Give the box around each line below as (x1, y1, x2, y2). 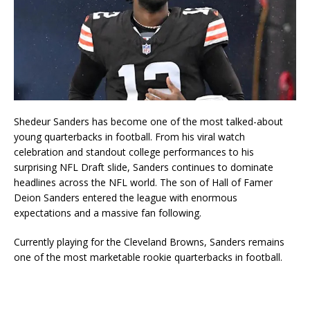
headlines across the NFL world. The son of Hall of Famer (14, 175, 273, 189)
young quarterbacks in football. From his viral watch (14, 129, 245, 143)
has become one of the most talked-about (89, 114, 283, 128)
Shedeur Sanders (14, 114, 89, 128)
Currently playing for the (14, 235, 124, 248)
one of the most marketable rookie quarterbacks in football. (14, 250, 282, 264)
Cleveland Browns (124, 235, 204, 248)
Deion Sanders (14, 190, 80, 204)
